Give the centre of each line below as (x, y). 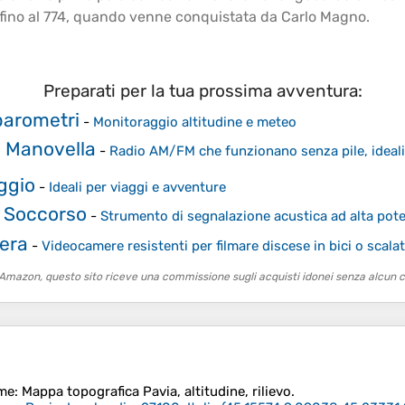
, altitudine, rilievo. (236, 392)
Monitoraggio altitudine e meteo (195, 122)
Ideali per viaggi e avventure (137, 187)
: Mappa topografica (79, 392)
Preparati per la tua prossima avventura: (202, 91)
